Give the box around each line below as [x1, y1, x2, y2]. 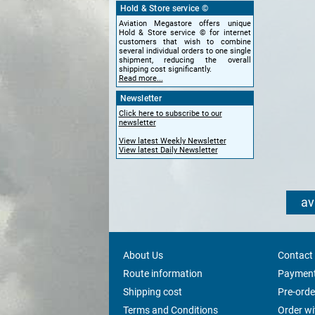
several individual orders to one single [118, 46, 251, 56]
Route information [122, 268, 202, 279]
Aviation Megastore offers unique [118, 19, 251, 28]
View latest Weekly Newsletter [118, 136, 226, 146]
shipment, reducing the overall [118, 56, 251, 65]
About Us [122, 250, 163, 261]
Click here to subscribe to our [118, 109, 222, 118]
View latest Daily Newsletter [118, 146, 218, 155]
